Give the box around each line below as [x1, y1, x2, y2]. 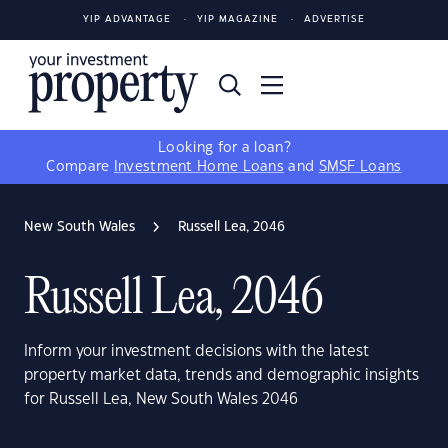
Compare [46, 160, 114, 174]
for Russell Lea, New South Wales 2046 [24, 392, 298, 407]
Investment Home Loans [113, 160, 285, 174]
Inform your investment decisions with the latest [24, 344, 369, 359]
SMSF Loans [318, 160, 402, 174]
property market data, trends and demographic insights [24, 368, 419, 383]
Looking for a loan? [158, 141, 290, 155]
